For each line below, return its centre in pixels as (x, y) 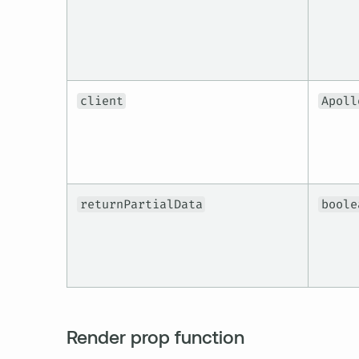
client (101, 101)
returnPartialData (141, 205)
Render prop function (155, 336)
